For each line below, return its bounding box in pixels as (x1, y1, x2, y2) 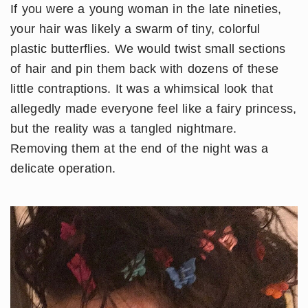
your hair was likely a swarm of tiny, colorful (10, 22, 261, 36)
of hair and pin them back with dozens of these (10, 62, 279, 76)
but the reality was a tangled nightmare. (10, 122, 237, 136)
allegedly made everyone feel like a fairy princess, (10, 102, 297, 116)
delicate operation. (10, 162, 116, 176)
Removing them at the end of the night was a (10, 142, 269, 156)
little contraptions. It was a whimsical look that (10, 82, 273, 96)
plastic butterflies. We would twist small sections (10, 42, 286, 56)
